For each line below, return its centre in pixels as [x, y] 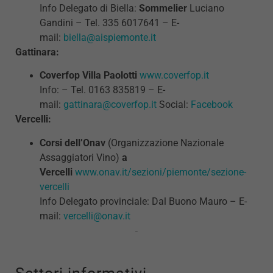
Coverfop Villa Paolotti [90, 76]
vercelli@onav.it [97, 216]
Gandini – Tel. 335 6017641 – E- [109, 23]
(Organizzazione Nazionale [166, 143]
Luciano [206, 8]
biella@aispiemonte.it [110, 37]
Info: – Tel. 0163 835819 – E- [102, 90]
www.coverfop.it [174, 76]
